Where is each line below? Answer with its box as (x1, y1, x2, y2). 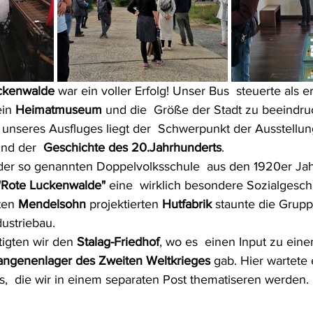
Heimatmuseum (15, 103, 102, 117)
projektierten (86, 197, 162, 211)
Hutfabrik (162, 197, 215, 211)
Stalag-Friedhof (77, 235, 159, 249)
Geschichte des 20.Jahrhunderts (43, 140, 221, 154)
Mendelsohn (18, 197, 86, 211)
